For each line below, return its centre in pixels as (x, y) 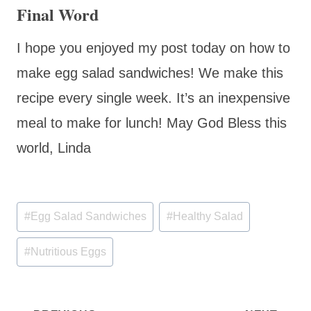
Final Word (58, 14)
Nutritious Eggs (68, 252)
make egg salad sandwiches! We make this (150, 73)
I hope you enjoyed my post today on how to (153, 48)
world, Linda (54, 148)
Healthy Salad (208, 217)
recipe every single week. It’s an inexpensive (153, 98)
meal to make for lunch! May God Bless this (152, 123)
